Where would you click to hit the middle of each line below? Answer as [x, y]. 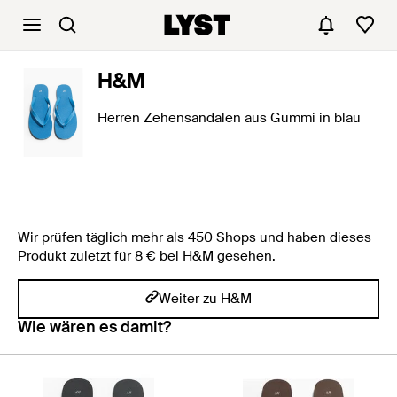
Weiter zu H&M [205, 299]
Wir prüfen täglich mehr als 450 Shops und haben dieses [195, 237]
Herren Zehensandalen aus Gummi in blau [229, 118]
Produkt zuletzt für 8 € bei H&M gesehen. [147, 256]
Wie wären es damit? [94, 327]
